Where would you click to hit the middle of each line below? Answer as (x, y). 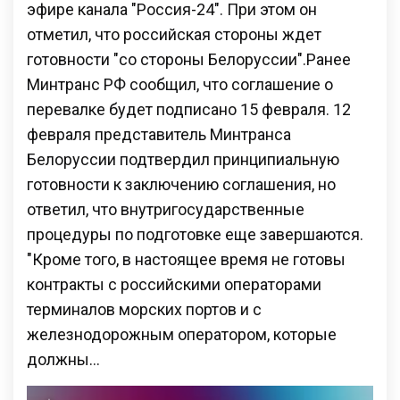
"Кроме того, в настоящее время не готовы (186, 259)
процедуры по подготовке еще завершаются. (195, 234)
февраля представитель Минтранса (159, 134)
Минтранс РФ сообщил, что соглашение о (180, 84)
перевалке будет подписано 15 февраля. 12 (189, 109)
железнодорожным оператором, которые (182, 334)
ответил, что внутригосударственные (166, 209)
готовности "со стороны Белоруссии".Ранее (189, 59)
